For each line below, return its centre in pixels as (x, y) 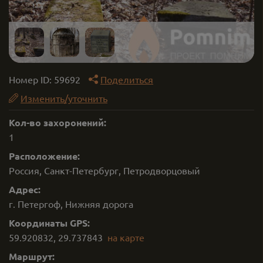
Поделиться (127, 79)
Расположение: (44, 156)
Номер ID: (31, 79)
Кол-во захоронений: (58, 122)
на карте (126, 237)
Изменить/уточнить (64, 98)
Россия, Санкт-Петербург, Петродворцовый (104, 170)
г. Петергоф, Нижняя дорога (71, 204)
